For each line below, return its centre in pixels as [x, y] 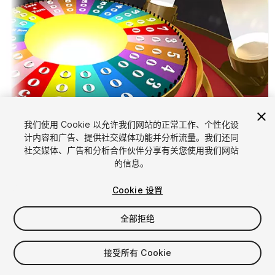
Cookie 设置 [137, 190]
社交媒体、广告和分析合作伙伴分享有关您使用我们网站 [131, 150]
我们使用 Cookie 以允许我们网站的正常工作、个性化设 [131, 124]
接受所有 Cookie [137, 253]
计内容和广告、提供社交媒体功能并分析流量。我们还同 [131, 137]
